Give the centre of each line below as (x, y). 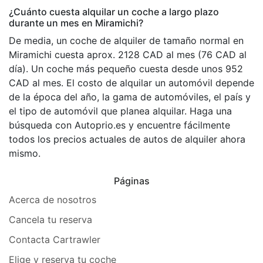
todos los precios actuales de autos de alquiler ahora (127, 139)
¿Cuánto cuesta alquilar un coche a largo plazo (114, 11)
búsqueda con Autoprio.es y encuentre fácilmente (119, 125)
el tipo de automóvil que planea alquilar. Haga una (120, 111)
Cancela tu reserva (50, 219)
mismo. (25, 153)
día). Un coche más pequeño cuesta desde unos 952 (126, 68)
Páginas (131, 181)
